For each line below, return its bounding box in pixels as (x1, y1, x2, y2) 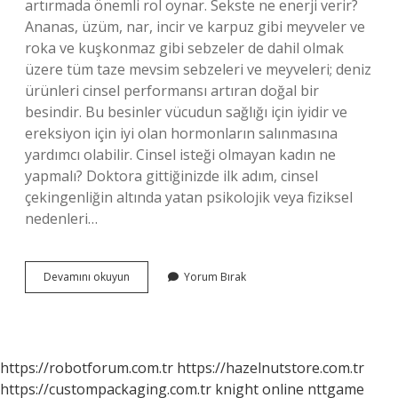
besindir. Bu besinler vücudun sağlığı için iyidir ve (25, 102, 347, 122)
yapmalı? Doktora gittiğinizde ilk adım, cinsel (25, 166, 318, 186)
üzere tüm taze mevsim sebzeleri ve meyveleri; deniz (25, 60, 371, 79)
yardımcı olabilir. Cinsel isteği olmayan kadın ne (25, 145, 336, 164)
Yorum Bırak (184, 269, 246, 284)
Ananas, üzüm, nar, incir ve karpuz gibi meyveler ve (25, 17, 365, 36)
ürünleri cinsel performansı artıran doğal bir (25, 81, 319, 100)
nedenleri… (25, 209, 98, 228)
